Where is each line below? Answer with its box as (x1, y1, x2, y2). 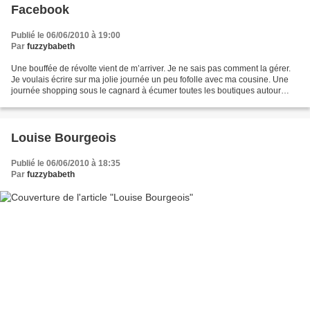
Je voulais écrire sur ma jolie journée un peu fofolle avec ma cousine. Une (11, 75, 289, 85)
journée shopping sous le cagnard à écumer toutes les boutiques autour (11, 86, 281, 96)
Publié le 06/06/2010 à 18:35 (11, 158, 120, 169)
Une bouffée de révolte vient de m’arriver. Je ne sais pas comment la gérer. (11, 64, 291, 74)
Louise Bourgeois (11, 131, 116, 145)
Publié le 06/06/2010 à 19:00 (11, 30, 120, 41)
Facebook (11, 3, 69, 17)
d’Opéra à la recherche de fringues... (11, 97, 148, 107)
